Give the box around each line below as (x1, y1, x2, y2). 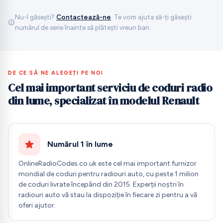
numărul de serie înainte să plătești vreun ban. (15, 23, 151, 32)
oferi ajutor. (18, 201, 56, 210)
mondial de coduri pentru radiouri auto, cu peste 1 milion (18, 170, 199, 179)
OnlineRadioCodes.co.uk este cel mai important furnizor (18, 159, 197, 168)
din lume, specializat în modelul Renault (8, 93, 199, 109)
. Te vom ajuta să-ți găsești (111, 13, 192, 21)
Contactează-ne (56, 13, 111, 21)
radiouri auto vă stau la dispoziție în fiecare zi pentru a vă (18, 191, 197, 200)
